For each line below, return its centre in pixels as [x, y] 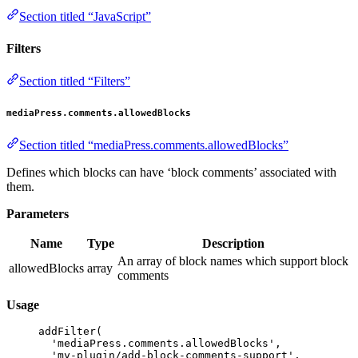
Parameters [38, 214]
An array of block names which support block [233, 261]
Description [233, 244]
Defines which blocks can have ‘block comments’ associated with [171, 173]
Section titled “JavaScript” [85, 17]
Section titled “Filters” [75, 81]
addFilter [67, 332]
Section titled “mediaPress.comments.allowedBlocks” [154, 145]
